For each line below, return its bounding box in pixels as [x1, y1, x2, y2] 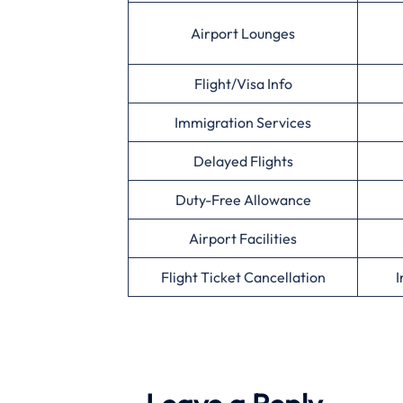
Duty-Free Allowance [175, 190, 311, 209]
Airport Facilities [189, 228, 297, 247]
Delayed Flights [193, 151, 293, 170]
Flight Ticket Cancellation [160, 267, 326, 286]
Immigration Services [175, 112, 311, 131]
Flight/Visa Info [193, 74, 292, 93]
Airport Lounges [191, 23, 295, 42]
